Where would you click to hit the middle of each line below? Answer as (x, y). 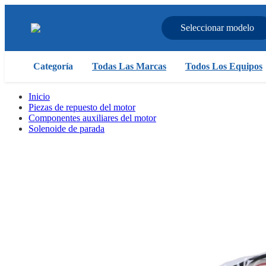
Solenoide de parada (66, 129)
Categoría (53, 66)
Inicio (39, 96)
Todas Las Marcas (129, 66)
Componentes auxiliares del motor (92, 118)
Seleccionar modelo (217, 28)
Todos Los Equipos (224, 66)
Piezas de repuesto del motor (82, 107)
